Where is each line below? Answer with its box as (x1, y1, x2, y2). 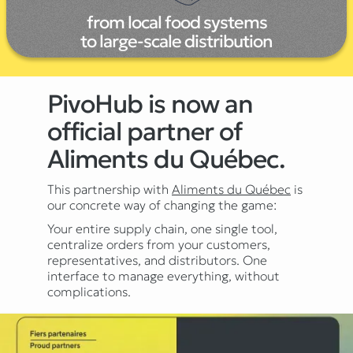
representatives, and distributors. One (47, 251, 267, 268)
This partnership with (47, 180, 172, 197)
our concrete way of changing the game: (47, 196, 277, 213)
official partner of (47, 115, 242, 147)
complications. (47, 283, 131, 299)
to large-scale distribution (80, 30, 273, 52)
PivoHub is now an (47, 87, 253, 120)
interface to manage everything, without (47, 267, 280, 284)
